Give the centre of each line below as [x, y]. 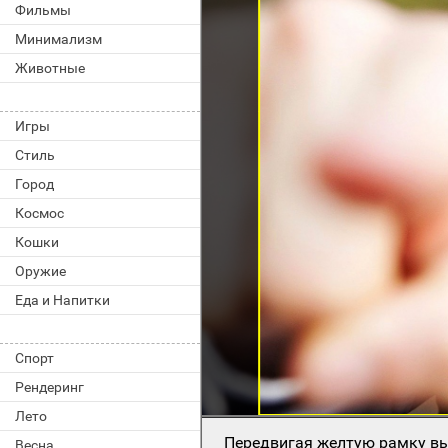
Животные [50, 68]
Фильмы [43, 10]
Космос [39, 213]
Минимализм [58, 39]
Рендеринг [49, 387]
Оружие [40, 271]
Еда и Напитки [62, 300]
